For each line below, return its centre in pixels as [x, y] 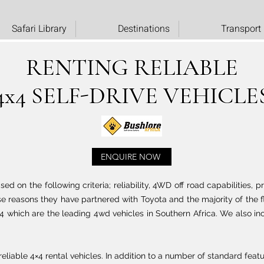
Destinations [144, 29]
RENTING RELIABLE [132, 67]
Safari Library [39, 29]
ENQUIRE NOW [131, 157]
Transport [241, 29]
